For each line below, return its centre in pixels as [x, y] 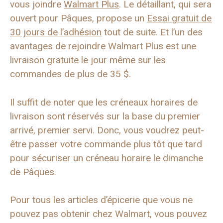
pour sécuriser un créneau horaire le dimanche [107, 158]
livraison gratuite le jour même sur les [88, 60]
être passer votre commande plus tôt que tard [106, 144]
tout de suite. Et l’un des [152, 32]
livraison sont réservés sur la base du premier [105, 116]
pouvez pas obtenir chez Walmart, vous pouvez [109, 214]
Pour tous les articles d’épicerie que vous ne [101, 200]
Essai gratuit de [179, 18]
